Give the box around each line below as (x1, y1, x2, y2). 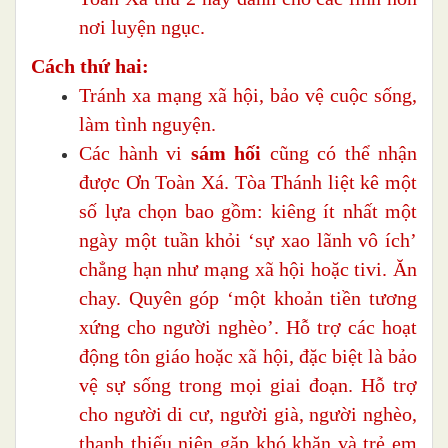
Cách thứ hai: (31, 55, 149, 78)
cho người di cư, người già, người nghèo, (79, 403, 417, 426)
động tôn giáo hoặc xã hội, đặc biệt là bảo (79, 345, 417, 368)
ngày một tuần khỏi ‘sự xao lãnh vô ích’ (79, 229, 417, 252)
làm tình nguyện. (79, 113, 216, 136)
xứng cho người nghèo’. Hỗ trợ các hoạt (79, 316, 417, 339)
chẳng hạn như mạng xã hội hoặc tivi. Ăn (79, 258, 417, 281)
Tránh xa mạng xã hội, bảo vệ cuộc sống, (79, 84, 417, 107)
